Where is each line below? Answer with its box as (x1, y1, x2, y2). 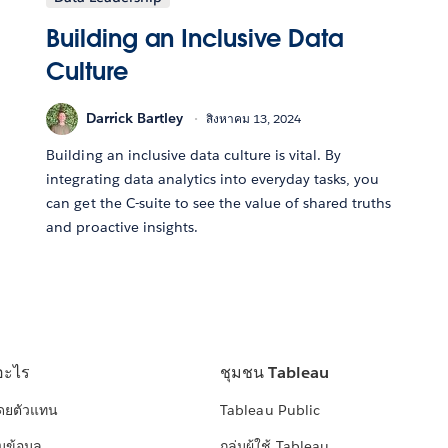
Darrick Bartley (86, 109, 184, 128)
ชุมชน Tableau (220, 362, 329, 384)
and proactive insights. (46, 217, 198, 236)
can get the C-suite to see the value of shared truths (46, 193, 392, 212)
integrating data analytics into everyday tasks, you (46, 169, 380, 188)
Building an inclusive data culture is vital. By (46, 145, 342, 164)
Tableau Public (220, 401, 320, 420)
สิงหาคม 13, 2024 (206, 110, 302, 128)
